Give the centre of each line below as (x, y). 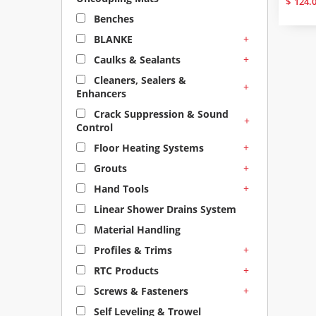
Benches (113, 19)
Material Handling (136, 230)
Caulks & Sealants (136, 60)
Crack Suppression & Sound (160, 114)
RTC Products (125, 271)
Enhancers (101, 93)
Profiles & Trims (132, 250)
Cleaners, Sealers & (139, 80)
